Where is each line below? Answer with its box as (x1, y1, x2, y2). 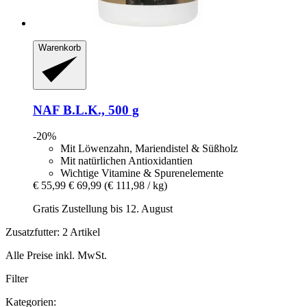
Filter (5, 273, 28, 285)
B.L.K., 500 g (60, 102, 139, 117)
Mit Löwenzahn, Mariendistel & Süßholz (60, 143, 238, 155)
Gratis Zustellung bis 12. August (33, 203, 173, 215)
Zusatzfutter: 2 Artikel (5, 226, 100, 238)
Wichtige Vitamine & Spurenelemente (60, 167, 223, 180)
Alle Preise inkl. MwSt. (5, 249, 107, 262)
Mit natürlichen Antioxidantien (60, 155, 193, 167)
